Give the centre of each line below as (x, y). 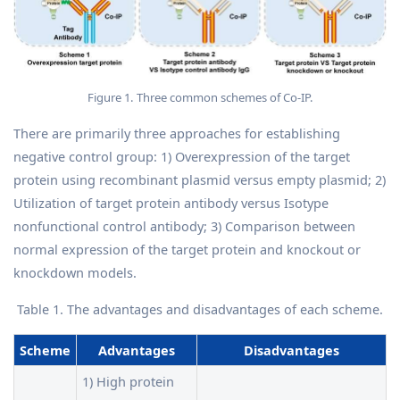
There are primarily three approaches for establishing (177, 133)
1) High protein (128, 381)
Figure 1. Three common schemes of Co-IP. (200, 97)
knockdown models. (75, 272)
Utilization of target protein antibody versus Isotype (171, 202)
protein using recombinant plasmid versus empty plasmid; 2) (200, 179)
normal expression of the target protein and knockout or (187, 249)
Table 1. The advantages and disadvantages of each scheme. (200, 308)
